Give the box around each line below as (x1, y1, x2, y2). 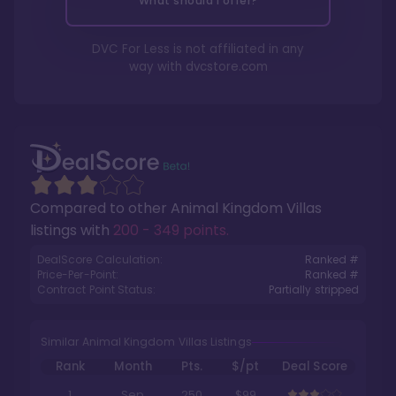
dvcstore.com (185, 58, 268, 75)
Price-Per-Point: (37, 267, 118, 282)
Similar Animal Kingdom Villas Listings (41, 334, 252, 349)
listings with (30, 220, 113, 240)
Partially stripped (268, 282, 359, 297)
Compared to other (30, 198, 171, 218)
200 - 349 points (113, 220, 226, 240)
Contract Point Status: (37, 282, 156, 297)
